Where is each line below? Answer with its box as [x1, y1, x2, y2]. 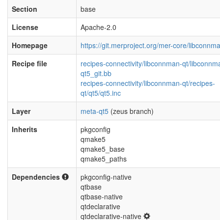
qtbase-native [81, 192, 123, 201]
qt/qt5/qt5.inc [81, 88, 121, 98]
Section [12, 4, 37, 14]
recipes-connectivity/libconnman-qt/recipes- [81, 78, 215, 88]
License [12, 22, 38, 32]
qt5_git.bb [81, 68, 111, 78]
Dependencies [12, 172, 62, 182]
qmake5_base [81, 144, 125, 154]
